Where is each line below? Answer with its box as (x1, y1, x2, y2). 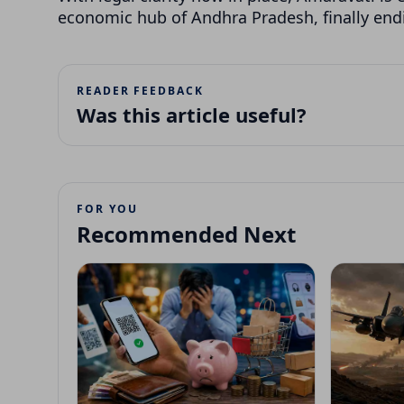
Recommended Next (77, 218, 296, 249)
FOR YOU (77, 200, 138, 216)
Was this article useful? (77, 100, 307, 128)
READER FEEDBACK (77, 82, 204, 98)
